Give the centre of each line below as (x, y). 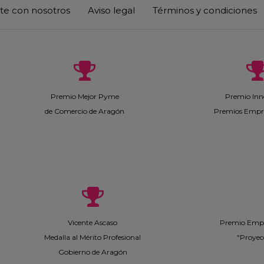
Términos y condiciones (205, 10)
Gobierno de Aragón (93, 252)
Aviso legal (111, 10)
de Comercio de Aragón (85, 111)
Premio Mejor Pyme (85, 96)
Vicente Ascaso (93, 222)
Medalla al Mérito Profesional (93, 237)
